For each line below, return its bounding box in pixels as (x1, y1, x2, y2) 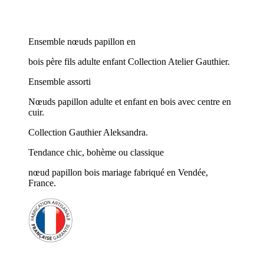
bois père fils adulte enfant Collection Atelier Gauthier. (28, 56, 230, 67)
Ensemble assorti (28, 76, 93, 87)
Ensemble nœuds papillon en (28, 36, 138, 47)
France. (28, 177, 58, 188)
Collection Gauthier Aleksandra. (28, 127, 148, 137)
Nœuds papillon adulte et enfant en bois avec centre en (28, 96, 231, 107)
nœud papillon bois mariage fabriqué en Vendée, (28, 167, 208, 177)
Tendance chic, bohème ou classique (28, 147, 164, 157)
